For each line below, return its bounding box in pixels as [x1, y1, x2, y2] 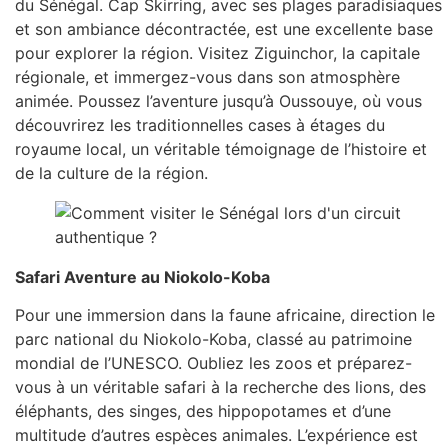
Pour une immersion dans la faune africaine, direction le [15, 305, 435, 326]
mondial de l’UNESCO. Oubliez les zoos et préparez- [15, 353, 412, 374]
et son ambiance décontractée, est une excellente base [15, 18, 433, 39]
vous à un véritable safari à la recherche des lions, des [15, 377, 426, 398]
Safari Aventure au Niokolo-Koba [15, 266, 270, 287]
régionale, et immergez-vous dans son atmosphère [15, 66, 400, 87]
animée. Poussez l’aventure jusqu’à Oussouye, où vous [15, 90, 422, 111]
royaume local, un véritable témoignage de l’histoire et [15, 138, 427, 159]
